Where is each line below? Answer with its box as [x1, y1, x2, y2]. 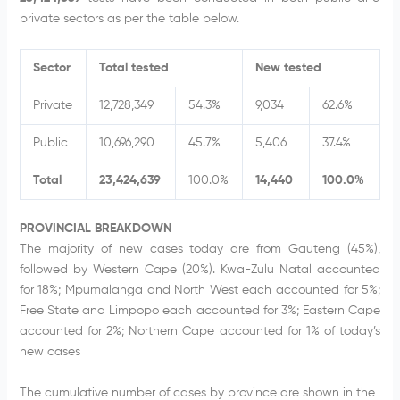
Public [32, 137, 68, 150]
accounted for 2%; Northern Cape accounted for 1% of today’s [19, 325, 381, 338]
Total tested [98, 62, 169, 75]
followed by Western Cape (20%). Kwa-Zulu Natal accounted [19, 263, 381, 277]
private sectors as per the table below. [19, 12, 239, 25]
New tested [254, 62, 321, 75]
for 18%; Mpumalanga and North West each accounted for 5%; [19, 284, 381, 297]
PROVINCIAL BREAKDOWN [19, 222, 171, 236]
